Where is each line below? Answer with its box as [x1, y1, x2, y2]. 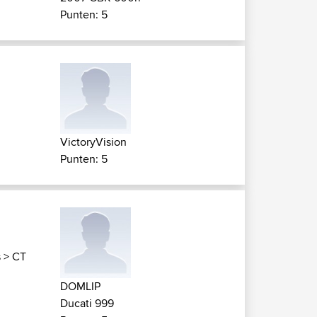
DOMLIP [60, 278, 100, 294]
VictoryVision [60, 134, 127, 150]
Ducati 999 [60, 295, 114, 311]
